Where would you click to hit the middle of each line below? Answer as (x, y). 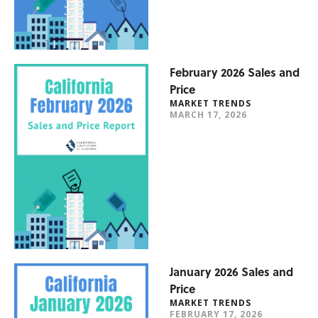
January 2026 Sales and (231, 272)
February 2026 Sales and (235, 72)
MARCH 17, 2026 (208, 115)
